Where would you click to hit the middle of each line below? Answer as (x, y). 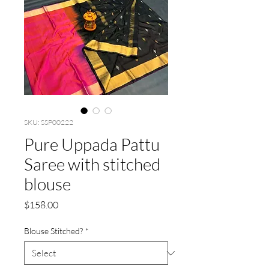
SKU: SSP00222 (49, 122)
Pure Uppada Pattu (92, 144)
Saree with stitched (92, 164)
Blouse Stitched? (53, 231)
